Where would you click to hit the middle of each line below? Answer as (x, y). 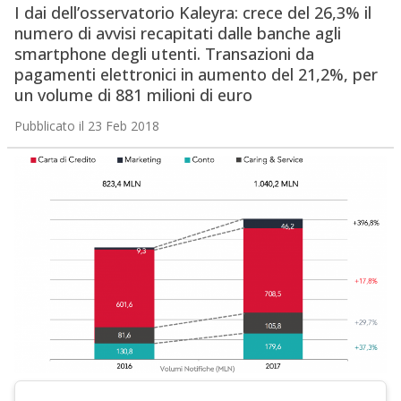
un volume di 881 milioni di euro (133, 95)
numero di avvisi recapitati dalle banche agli (177, 34)
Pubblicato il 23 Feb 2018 (86, 126)
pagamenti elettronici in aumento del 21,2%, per (196, 75)
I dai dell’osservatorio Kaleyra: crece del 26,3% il (192, 13)
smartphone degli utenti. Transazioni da (164, 54)
